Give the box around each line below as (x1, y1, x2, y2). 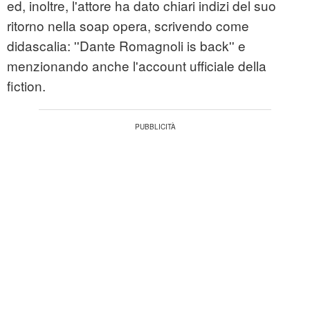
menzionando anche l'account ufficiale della (7, 56, 266, 75)
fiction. (7, 76, 46, 95)
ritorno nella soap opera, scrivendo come (7, 16, 249, 35)
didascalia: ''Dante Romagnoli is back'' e (7, 36, 246, 55)
